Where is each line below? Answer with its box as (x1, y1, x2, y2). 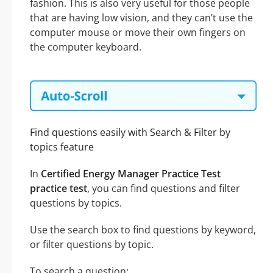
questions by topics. (30, 196, 122, 210)
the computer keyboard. (30, 40, 141, 54)
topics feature (30, 140, 94, 154)
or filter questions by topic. (30, 238, 154, 252)
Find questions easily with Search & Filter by (30, 126, 230, 140)
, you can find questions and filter (87, 182, 240, 196)
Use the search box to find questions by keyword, (30, 223, 256, 237)
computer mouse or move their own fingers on (30, 26, 246, 40)
